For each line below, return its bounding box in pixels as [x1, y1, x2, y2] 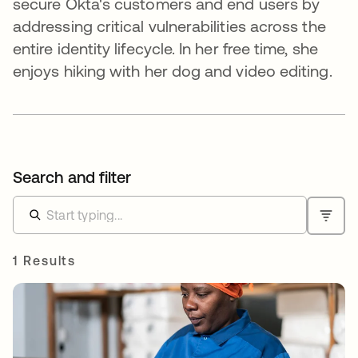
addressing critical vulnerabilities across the [13, 17, 326, 36]
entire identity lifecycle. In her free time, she [13, 39, 318, 58]
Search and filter [13, 168, 132, 187]
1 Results [13, 253, 77, 268]
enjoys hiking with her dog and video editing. [13, 62, 332, 81]
